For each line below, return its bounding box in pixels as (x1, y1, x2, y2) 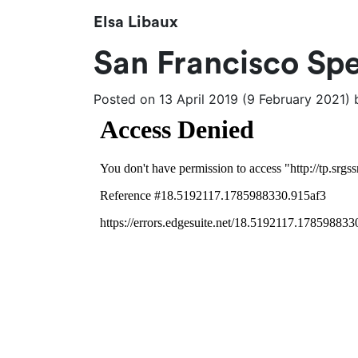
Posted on (93, 91, 159, 107)
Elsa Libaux (93, 14, 178, 30)
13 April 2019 (159, 91, 238, 107)
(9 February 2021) (238, 91, 354, 107)
